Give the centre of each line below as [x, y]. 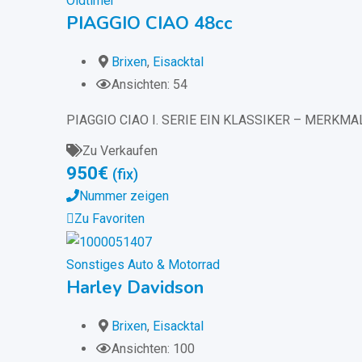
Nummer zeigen [124, 196]
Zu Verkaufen [120, 151]
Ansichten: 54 [149, 85]
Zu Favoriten [109, 219]
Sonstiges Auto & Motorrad [143, 265]
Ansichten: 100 [153, 349]
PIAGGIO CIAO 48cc [149, 24]
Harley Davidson [135, 288]
